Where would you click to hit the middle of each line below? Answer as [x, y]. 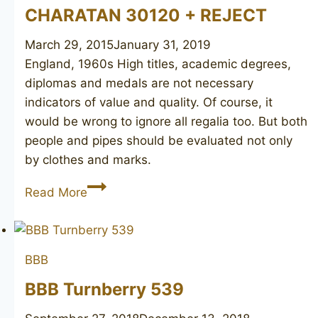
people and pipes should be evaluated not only [159, 141]
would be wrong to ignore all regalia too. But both [166, 122]
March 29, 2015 [69, 45]
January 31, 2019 [162, 45]
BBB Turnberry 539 [104, 290]
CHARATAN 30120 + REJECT [146, 16]
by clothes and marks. [88, 160]
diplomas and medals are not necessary [139, 83]
